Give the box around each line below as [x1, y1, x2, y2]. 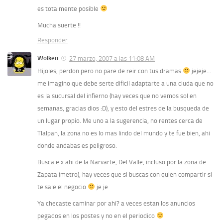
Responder [37, 36, 68, 44]
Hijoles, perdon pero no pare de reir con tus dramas [37, 67, 183, 75]
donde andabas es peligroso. [37, 142, 117, 150]
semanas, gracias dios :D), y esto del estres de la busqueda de [37, 105, 209, 112]
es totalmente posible [37, 5, 100, 13]
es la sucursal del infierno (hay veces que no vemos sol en [37, 92, 197, 100]
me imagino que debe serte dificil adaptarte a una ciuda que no [37, 80, 214, 88]
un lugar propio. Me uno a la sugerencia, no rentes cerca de [37, 117, 203, 125]
